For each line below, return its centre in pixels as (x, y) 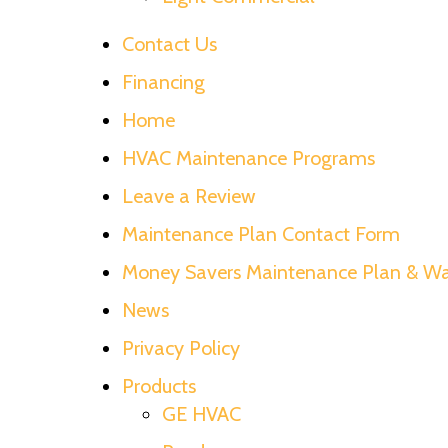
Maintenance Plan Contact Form (261, 233)
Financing (163, 81)
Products (159, 385)
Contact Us (169, 43)
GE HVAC (201, 413)
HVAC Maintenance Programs (248, 157)
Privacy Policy (181, 347)
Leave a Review (189, 195)
